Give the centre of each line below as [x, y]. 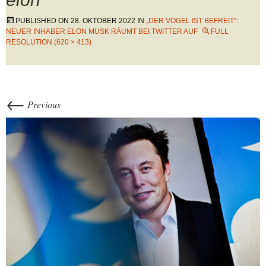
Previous [43, 104]
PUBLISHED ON [43, 21]
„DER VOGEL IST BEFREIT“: [192, 21]
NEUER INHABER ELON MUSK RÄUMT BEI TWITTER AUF [102, 31]
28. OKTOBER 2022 [103, 21]
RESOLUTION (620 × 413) [49, 42]
